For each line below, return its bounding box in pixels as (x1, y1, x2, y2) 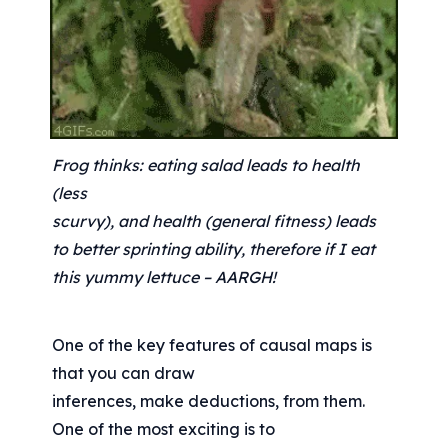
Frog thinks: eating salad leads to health (52, 155, 361, 176)
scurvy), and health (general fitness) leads (52, 211, 377, 232)
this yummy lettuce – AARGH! (52, 267, 277, 288)
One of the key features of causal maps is (52, 335, 373, 356)
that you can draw (52, 363, 196, 384)
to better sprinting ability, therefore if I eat (52, 239, 376, 260)
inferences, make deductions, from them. (52, 391, 366, 412)
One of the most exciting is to (52, 419, 276, 440)
